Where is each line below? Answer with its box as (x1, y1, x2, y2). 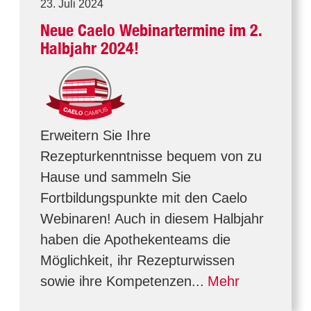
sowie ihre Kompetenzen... (40, 274, 204, 289)
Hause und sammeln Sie (40, 169, 191, 185)
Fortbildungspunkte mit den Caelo (40, 190, 247, 205)
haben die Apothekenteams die (40, 232, 230, 247)
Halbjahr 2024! (40, 38, 139, 58)
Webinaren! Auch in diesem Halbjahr (40, 211, 264, 226)
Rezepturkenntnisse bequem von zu (40, 149, 262, 164)
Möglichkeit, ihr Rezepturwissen (40, 253, 235, 268)
